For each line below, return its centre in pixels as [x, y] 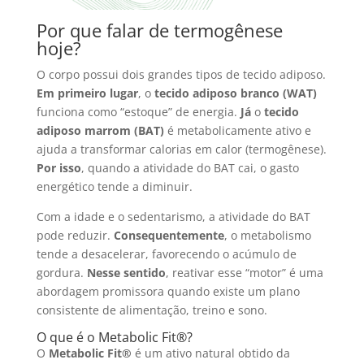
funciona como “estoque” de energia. [138, 112]
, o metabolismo [267, 236]
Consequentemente [169, 236]
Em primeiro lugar [87, 93]
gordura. [61, 273]
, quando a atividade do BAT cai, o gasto [190, 168]
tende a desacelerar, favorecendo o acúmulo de [166, 254]
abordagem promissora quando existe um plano [168, 292]
